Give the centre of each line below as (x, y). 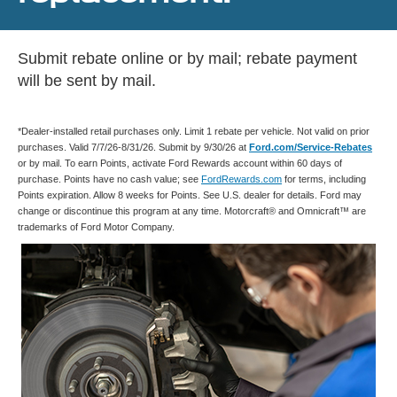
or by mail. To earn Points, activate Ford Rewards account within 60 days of (180, 163)
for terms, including (324, 179)
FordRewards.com (241, 179)
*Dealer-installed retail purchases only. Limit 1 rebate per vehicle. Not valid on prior (194, 132)
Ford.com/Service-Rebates (311, 148)
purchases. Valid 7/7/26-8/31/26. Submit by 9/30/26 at (133, 148)
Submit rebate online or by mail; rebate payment (187, 59)
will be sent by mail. (87, 81)
